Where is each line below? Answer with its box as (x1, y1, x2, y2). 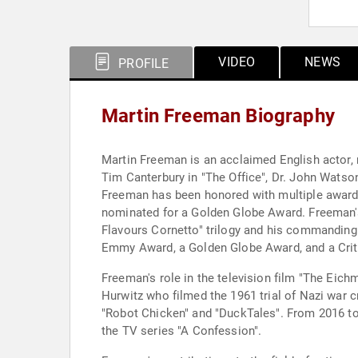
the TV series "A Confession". (101, 324, 262, 338)
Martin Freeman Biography (101, 105, 335, 127)
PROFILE (115, 56, 169, 71)
